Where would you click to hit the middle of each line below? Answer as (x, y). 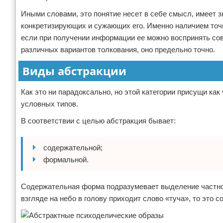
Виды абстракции (74, 71)
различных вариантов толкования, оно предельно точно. (118, 50)
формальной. (66, 160)
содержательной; (73, 148)
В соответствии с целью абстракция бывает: (98, 121)
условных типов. (50, 104)
